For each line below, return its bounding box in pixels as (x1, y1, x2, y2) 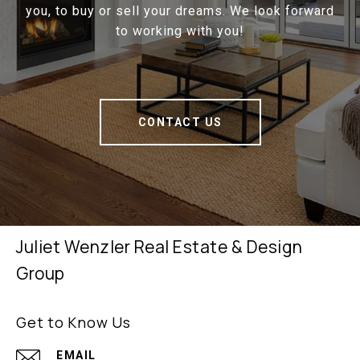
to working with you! (116, 23, 244, 39)
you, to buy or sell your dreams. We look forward (26, 3, 334, 19)
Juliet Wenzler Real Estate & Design (16, 235, 303, 259)
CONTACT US (137, 116, 223, 129)
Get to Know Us (16, 313, 131, 333)
